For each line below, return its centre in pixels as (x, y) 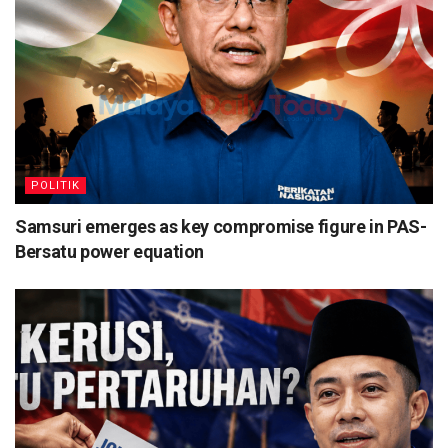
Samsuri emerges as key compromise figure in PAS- (221, 227)
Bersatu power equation (110, 252)
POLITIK (55, 186)
